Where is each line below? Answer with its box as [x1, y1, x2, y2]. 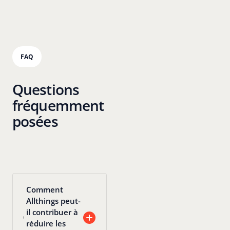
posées [12, 111, 58, 131]
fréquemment [12, 95, 104, 116]
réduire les [26, 218, 66, 228]
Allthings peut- [26, 195, 81, 206]
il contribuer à [26, 206, 79, 217]
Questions [12, 80, 80, 100]
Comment [26, 184, 64, 195]
